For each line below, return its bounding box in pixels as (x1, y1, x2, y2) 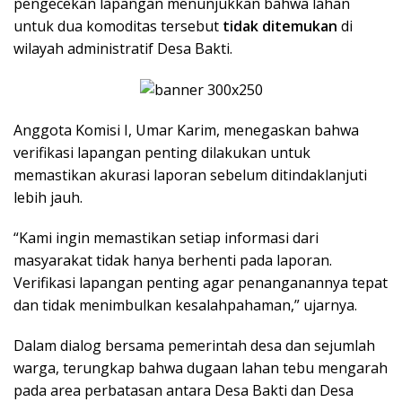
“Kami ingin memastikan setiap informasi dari (13, 228, 319, 249)
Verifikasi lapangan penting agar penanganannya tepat (13, 273, 388, 293)
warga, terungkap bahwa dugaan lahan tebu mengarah (13, 358, 388, 379)
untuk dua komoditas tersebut (13, 15, 223, 36)
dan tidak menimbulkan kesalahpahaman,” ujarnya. (13, 295, 357, 316)
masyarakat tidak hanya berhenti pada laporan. (13, 250, 332, 271)
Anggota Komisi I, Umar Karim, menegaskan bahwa (13, 120, 359, 141)
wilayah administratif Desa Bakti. (13, 38, 232, 58)
